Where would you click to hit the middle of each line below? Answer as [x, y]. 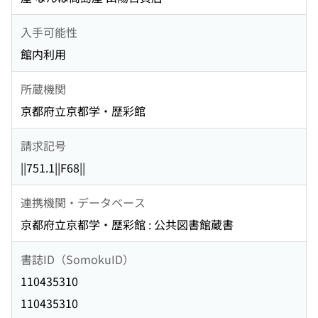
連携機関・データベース [83, 202]
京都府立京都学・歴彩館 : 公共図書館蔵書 [127, 225]
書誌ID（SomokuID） [77, 259]
